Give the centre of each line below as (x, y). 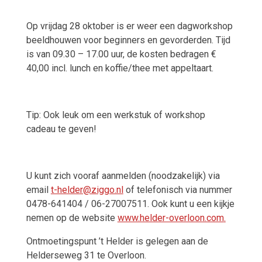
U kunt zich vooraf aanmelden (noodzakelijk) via (123, 176)
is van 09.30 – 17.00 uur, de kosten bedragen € (121, 54)
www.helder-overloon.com (170, 218)
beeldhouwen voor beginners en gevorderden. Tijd (128, 40)
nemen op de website (72, 218)
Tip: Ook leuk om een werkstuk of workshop (116, 115)
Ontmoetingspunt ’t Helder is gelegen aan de (117, 242)
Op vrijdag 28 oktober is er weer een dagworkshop (129, 26)
